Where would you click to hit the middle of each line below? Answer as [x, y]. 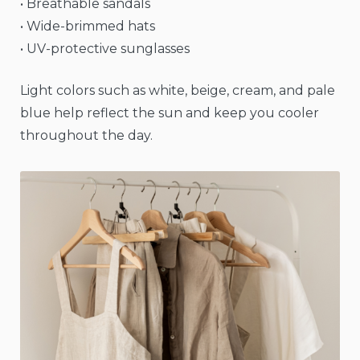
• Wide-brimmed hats [88, 26]
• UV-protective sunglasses [105, 48]
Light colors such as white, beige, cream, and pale [178, 90]
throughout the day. [86, 135]
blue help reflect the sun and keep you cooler [170, 112]
